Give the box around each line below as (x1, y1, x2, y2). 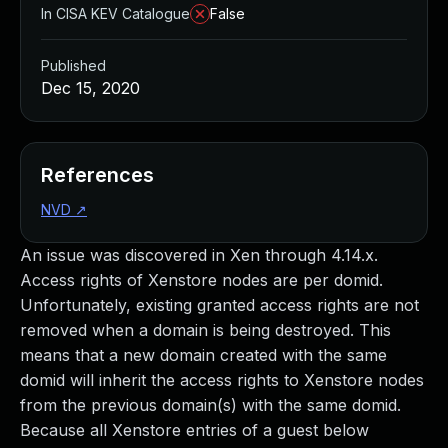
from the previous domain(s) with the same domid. (20, 395, 401, 415)
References (41, 163, 154, 187)
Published (41, 57, 106, 74)
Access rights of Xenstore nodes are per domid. (20, 270, 383, 290)
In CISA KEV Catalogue (41, 5, 190, 22)
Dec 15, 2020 (41, 78, 140, 98)
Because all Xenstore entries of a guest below (20, 420, 369, 440)
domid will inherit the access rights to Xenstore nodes (20, 370, 424, 390)
